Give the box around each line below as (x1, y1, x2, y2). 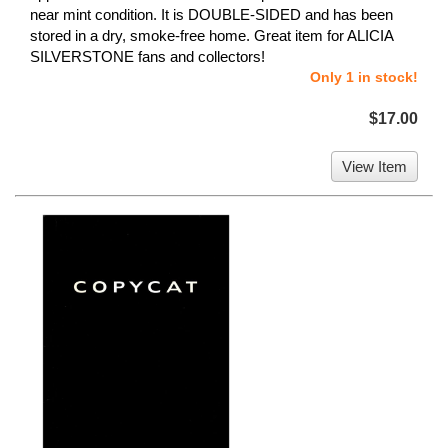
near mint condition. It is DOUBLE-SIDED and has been (30, 6, 393, 24)
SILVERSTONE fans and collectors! (30, 48, 265, 66)
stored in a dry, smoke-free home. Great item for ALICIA (30, 27, 393, 45)
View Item (342, 158, 407, 176)
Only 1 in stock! (310, 69, 418, 86)
